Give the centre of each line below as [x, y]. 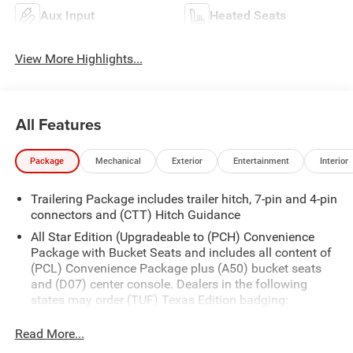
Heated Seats [248, 15]
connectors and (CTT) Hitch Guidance [135, 214]
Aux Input [67, 15]
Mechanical [118, 162]
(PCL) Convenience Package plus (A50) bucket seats [176, 268]
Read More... [49, 333]
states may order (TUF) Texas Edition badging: [159, 299]
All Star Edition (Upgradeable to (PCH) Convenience [172, 236]
